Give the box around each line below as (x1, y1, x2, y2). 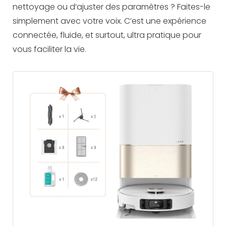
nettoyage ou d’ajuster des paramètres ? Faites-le (13, 1, 210, 13)
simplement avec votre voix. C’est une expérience (13, 15, 206, 27)
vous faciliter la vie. (13, 43, 86, 55)
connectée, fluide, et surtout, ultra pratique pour (13, 29, 201, 41)
